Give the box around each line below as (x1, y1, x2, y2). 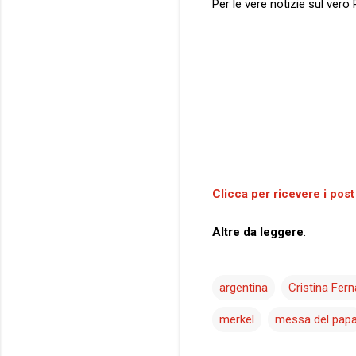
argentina (219, 280, 268, 295)
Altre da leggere (212, 224, 304, 239)
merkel (219, 311, 254, 327)
